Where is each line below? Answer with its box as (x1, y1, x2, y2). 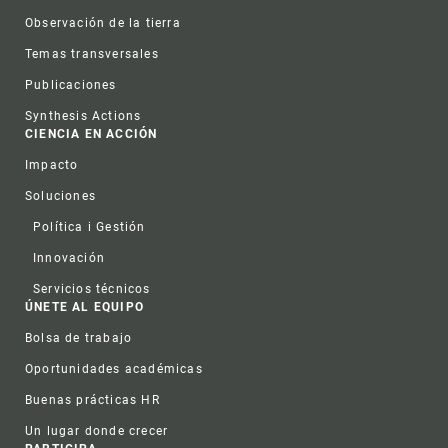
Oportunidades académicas (25, 362, 203, 377)
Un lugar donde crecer (25, 424, 169, 439)
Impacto (25, 158, 79, 173)
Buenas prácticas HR (25, 393, 160, 408)
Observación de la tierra (25, 16, 181, 31)
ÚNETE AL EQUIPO (25, 300, 144, 315)
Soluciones (25, 189, 96, 204)
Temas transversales (25, 47, 159, 62)
